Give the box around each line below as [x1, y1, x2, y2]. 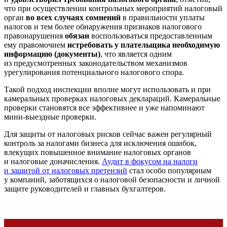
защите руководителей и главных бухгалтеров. [4, 184, 166, 193]
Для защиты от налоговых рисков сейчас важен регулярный [4, 129, 212, 138]
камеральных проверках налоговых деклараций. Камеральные [4, 94, 220, 103]
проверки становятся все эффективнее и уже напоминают [4, 103, 205, 112]
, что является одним [100, 49, 172, 58]
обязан [65, 31, 89, 40]
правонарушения [4, 31, 65, 40]
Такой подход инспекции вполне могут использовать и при [4, 85, 211, 94]
